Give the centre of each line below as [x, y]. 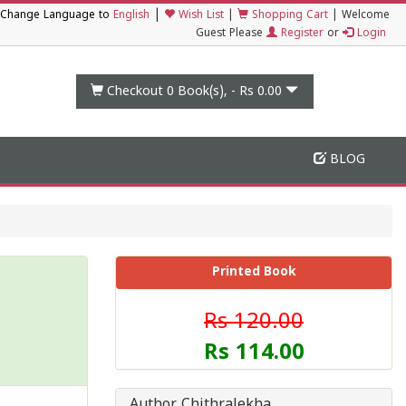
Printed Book [254, 272]
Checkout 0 [141, 92]
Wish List [199, 16]
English [131, 16]
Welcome [366, 16]
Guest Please [231, 34]
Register [300, 34]
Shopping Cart [288, 16]
